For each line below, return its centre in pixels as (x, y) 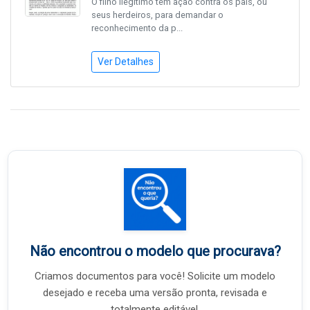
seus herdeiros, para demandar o (157, 15)
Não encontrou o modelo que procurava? (155, 252)
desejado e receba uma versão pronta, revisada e (155, 293)
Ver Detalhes (126, 62)
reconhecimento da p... (137, 28)
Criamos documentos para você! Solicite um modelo (155, 276)
